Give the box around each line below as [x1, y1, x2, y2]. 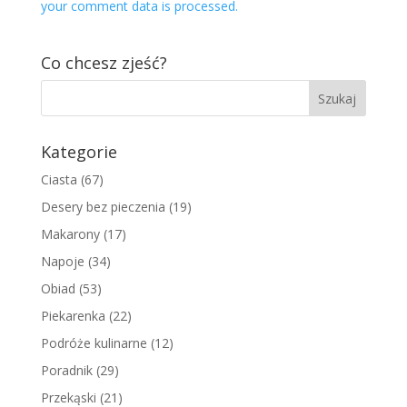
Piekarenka [40, 307, 105, 324]
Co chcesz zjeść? [40, 52, 167, 74]
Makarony [40, 225, 100, 243]
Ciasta [40, 171, 77, 188]
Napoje [40, 253, 84, 270]
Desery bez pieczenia [40, 198, 165, 215]
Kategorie [40, 141, 117, 163]
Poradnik [40, 362, 93, 379]
